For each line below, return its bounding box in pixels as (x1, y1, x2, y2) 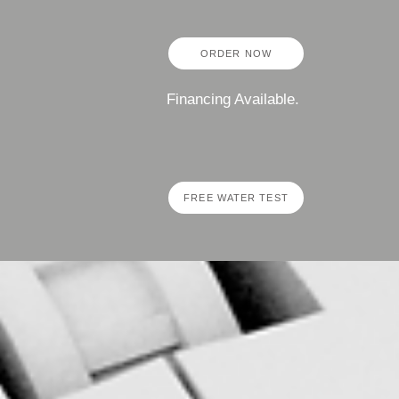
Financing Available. (167, 91, 299, 108)
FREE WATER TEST (183, 192, 289, 203)
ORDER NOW (200, 48, 272, 59)
